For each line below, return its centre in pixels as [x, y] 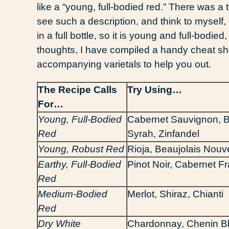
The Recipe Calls [77, 89]
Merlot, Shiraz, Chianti [175, 194]
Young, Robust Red [81, 149]
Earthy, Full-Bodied [79, 164]
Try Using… [155, 89]
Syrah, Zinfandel [163, 133]
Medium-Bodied [73, 194]
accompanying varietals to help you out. [124, 64]
